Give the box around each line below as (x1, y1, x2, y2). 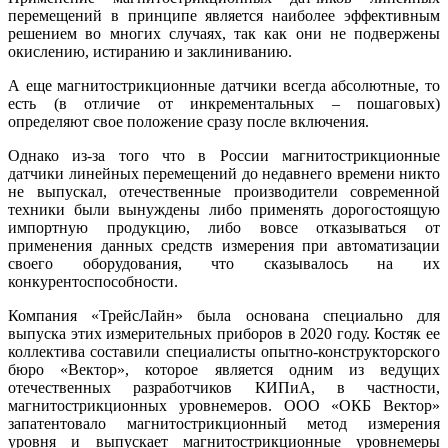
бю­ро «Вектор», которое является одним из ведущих (8, 361, 440, 379)
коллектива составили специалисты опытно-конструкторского (8, 343, 440, 361)
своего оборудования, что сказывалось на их (8, 255, 440, 273)
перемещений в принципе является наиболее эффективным (8, 7, 440, 25)
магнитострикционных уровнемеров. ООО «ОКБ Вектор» (8, 397, 440, 415)
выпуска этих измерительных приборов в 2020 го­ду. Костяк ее (8, 325, 440, 343)
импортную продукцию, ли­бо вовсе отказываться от (8, 219, 440, 237)
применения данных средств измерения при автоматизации (8, 237, 440, 255)
